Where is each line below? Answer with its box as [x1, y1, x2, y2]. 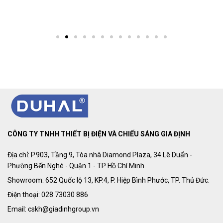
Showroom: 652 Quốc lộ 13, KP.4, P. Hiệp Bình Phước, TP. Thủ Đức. [7, 176, 210, 184]
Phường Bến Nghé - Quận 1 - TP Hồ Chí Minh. [7, 161, 146, 170]
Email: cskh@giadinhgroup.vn [7, 205, 99, 213]
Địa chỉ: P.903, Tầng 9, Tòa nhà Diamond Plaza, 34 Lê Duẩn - [7, 150, 192, 159]
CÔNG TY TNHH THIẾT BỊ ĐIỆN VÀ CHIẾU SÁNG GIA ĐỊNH [7, 129, 190, 138]
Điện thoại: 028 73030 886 [7, 190, 88, 199]
